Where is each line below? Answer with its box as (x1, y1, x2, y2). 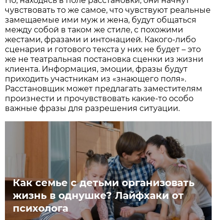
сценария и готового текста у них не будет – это (5, 45, 201, 55)
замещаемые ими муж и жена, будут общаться (5, 15, 197, 25)
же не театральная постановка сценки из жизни (5, 55, 204, 64)
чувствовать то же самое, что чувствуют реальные (5, 5, 211, 15)
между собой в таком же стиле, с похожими (5, 25, 184, 35)
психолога (13, 202, 69, 214)
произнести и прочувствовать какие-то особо (5, 94, 194, 104)
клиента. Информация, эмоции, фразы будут (5, 64, 188, 74)
